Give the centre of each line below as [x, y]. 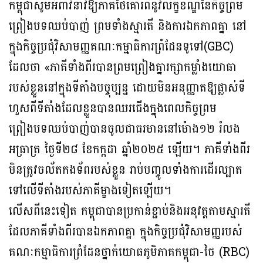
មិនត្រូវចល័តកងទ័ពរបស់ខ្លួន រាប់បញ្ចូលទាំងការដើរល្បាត [126, 171]
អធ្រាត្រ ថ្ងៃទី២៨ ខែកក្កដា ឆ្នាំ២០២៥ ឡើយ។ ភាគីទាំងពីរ [129, 150]
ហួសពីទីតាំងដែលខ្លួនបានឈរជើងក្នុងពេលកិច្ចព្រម [113, 109]
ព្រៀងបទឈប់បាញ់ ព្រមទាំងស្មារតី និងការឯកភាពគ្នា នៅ [128, 27]
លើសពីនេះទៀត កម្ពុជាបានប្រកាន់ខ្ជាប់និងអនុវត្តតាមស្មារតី [130, 212]
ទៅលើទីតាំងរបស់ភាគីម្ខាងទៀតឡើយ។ [90, 191]
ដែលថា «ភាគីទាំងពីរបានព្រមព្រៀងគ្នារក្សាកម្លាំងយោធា [123, 68]
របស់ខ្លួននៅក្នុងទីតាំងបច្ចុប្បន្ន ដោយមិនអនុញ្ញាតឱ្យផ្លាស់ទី [127, 88]
